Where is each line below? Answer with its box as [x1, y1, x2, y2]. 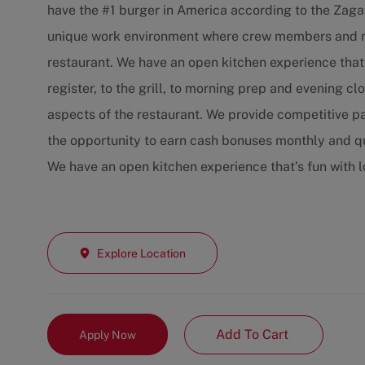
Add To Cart [216, 326, 292, 342]
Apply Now [79, 328, 136, 341]
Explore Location [97, 246, 186, 260]
